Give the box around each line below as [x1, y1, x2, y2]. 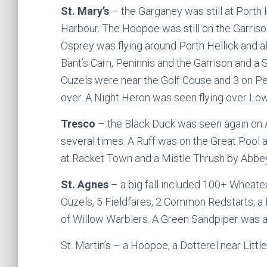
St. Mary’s [61, 5, 109, 17]
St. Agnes [61, 178, 108, 191]
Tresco [61, 117, 95, 130]
